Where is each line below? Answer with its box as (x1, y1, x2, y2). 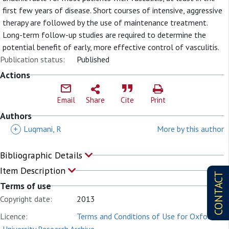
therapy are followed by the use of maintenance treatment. (3, 17, 208, 28)
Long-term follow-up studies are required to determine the (3, 30, 206, 40)
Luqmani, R (24, 124, 61, 134)
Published (77, 54, 109, 64)
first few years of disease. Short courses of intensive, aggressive (3, 5, 222, 15)
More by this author (157, 124, 224, 134)
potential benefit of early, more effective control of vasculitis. (3, 42, 219, 52)
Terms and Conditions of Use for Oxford (77, 211, 214, 221)
